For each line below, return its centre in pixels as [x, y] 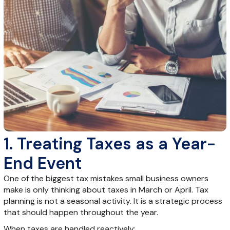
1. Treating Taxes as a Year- [109, 143]
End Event [42, 163]
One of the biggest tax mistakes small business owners [106, 178]
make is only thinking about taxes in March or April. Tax [106, 189]
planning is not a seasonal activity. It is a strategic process [113, 201]
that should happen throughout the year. [81, 212]
